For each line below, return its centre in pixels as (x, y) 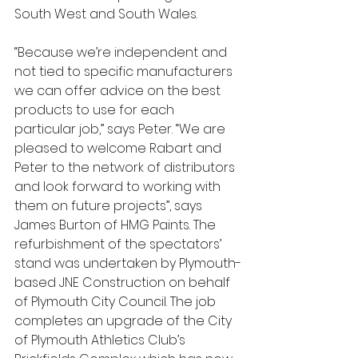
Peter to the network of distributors (126, 167)
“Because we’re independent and (122, 52)
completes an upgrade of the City (125, 320)
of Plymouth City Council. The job (117, 301)
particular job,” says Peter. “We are (121, 129)
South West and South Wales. (107, 14)
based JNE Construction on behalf (124, 282)
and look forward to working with (119, 186)
